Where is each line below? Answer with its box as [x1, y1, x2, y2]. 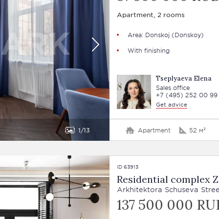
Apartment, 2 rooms [116, 10, 185, 19]
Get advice [155, 101, 187, 108]
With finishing [127, 46, 170, 54]
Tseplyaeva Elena [155, 74, 212, 83]
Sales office [155, 84, 190, 91]
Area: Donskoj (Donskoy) [127, 31, 204, 39]
